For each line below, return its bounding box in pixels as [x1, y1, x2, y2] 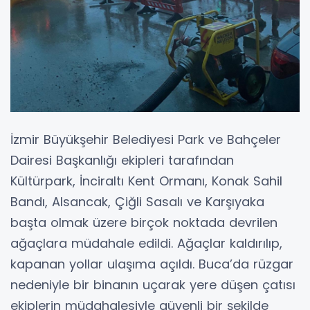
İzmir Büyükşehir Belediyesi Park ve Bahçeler [10, 130, 281, 148]
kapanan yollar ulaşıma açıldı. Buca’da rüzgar [10, 255, 293, 273]
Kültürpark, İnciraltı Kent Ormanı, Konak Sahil [10, 172, 282, 190]
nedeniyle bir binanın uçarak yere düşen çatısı [10, 275, 295, 293]
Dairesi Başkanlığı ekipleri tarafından [10, 151, 234, 169]
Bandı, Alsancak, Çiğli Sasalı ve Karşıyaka [10, 192, 264, 210]
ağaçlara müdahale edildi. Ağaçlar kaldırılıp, [10, 234, 282, 252]
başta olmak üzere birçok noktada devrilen [10, 213, 277, 231]
